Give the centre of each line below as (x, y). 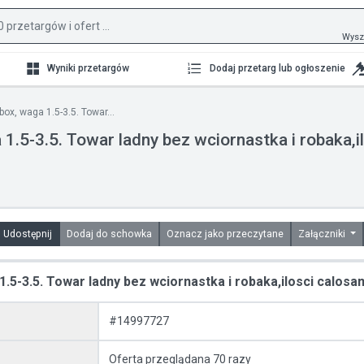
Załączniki (323, 234)
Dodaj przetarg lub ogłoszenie (277, 68)
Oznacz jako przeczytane (244, 234)
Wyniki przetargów (89, 68)
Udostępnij (27, 234)
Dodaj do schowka (131, 234)
